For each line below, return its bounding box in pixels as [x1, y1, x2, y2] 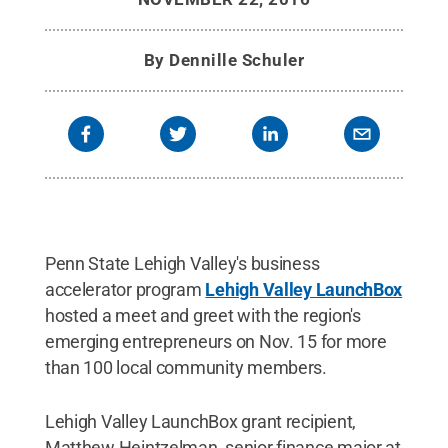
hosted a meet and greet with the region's [44, 305, 361, 326]
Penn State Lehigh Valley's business [44, 253, 320, 274]
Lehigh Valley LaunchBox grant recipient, [44, 411, 356, 432]
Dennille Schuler [169, 50, 305, 70]
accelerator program [44, 279, 206, 300]
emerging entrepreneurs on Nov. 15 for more [44, 331, 387, 352]
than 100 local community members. [44, 357, 327, 378]
